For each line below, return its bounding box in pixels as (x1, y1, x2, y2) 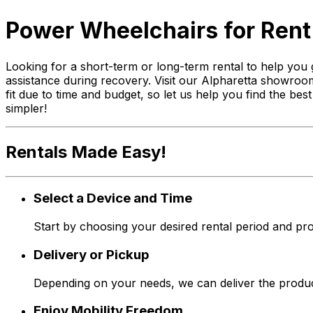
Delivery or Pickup (34, 246, 150, 263)
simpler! (6, 101, 47, 115)
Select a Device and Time (34, 190, 192, 207)
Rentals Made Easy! (6, 141, 166, 162)
